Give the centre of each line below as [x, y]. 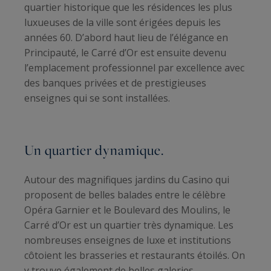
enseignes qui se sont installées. [97, 98]
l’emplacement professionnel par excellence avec [134, 68]
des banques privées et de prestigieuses [115, 83]
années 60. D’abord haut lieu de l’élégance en [126, 38]
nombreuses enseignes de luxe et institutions [128, 240]
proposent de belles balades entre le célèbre [125, 194]
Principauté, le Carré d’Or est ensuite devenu [125, 53]
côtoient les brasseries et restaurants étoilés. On [135, 255]
